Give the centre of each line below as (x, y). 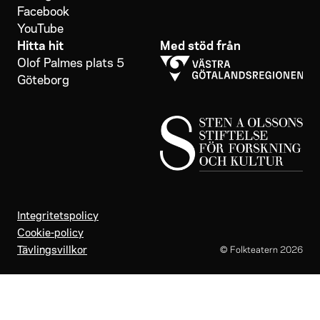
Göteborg (43, 79)
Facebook (43, 10)
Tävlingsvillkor (52, 248)
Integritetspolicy (58, 214)
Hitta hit (40, 44)
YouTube (40, 27)
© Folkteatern (249, 250)
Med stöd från (200, 44)
